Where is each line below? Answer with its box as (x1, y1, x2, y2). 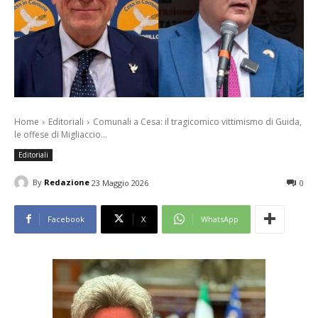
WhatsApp (201, 213, 238, 224)
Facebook (48, 213, 84, 224)
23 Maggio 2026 (92, 177, 148, 188)
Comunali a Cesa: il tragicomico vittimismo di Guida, (93, 115, 302, 128)
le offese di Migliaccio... (14, 128, 107, 141)
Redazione (44, 177, 89, 188)
